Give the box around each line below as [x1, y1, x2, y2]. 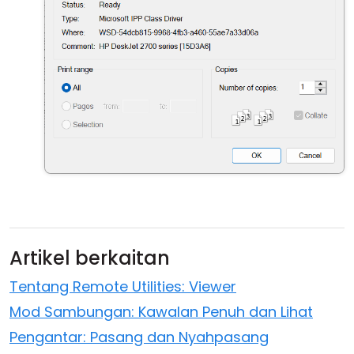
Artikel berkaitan [9, 245, 170, 272]
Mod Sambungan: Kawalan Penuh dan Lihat [9, 302, 313, 322]
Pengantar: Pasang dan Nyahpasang [9, 327, 269, 348]
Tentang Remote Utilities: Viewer [9, 277, 236, 297]
